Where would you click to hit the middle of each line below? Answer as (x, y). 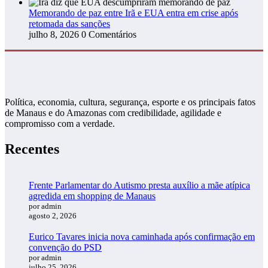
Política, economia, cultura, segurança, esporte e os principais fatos (130, 102)
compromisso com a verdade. (60, 123)
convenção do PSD (65, 247)
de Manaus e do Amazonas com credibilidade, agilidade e (113, 112)
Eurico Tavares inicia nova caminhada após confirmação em (142, 236)
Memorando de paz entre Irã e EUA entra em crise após (133, 13)
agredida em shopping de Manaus (92, 196)
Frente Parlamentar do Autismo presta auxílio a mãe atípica (139, 185)
